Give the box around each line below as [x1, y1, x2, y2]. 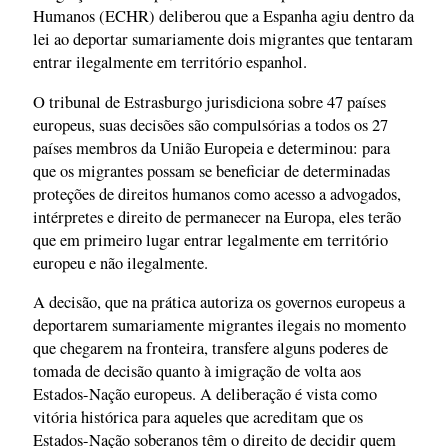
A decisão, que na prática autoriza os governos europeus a [33, 291, 405, 314]
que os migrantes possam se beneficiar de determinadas [33, 159, 390, 182]
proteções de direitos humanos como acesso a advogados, [33, 182, 401, 205]
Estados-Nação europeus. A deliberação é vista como [33, 383, 377, 406]
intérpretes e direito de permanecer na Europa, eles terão [33, 205, 401, 228]
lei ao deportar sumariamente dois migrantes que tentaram [33, 28, 413, 51]
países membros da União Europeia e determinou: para [33, 136, 390, 159]
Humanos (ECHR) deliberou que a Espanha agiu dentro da [33, 5, 414, 28]
